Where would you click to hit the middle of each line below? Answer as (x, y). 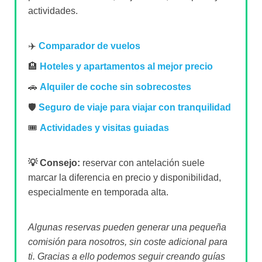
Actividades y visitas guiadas (104, 128)
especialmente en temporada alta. (98, 192)
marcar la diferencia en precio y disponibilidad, (124, 178)
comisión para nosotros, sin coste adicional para (127, 242)
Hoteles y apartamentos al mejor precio (126, 67)
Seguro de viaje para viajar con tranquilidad (135, 108)
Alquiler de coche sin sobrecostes (115, 87)
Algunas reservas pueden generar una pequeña (127, 227)
